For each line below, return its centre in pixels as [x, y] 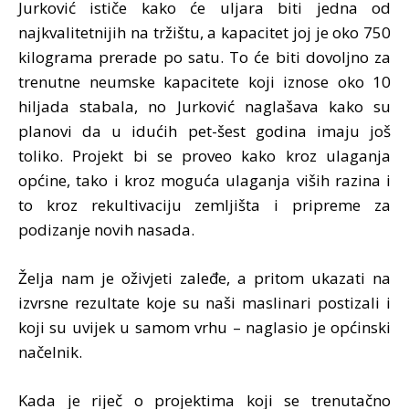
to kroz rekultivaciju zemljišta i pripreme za [204, 204]
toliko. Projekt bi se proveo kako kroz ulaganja [204, 155]
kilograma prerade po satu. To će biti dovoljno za [204, 57]
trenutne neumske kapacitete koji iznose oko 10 [204, 81]
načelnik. [50, 351]
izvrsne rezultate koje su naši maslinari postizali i [204, 302]
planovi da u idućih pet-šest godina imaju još [204, 131]
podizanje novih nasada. [106, 229]
